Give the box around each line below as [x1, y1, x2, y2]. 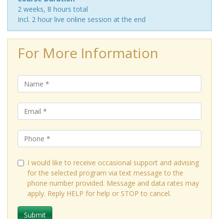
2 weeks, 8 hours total [18, 4, 88, 14]
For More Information [18, 44, 158, 63]
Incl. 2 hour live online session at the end [18, 15, 146, 24]
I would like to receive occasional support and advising [27, 158, 199, 168]
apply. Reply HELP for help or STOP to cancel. [27, 189, 171, 198]
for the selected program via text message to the [27, 168, 183, 178]
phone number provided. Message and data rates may [27, 178, 199, 188]
